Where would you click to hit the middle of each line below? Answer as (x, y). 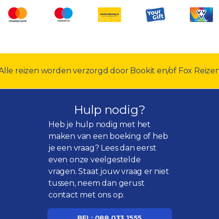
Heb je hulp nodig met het (100, 124)
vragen (62, 171)
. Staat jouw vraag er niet (122, 171)
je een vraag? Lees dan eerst (102, 148)
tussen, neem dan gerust (97, 183)
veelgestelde (116, 160)
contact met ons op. (87, 195)
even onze (70, 160)
